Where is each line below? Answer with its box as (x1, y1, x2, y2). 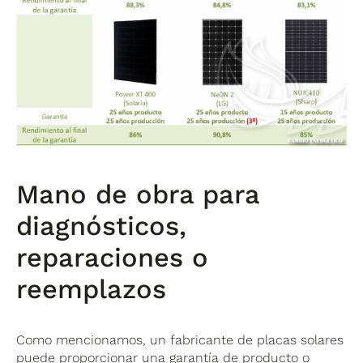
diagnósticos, (16, 210, 187, 241)
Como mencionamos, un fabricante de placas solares (16, 331, 344, 348)
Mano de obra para (16, 178, 260, 210)
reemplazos (16, 273, 167, 305)
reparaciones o (16, 241, 209, 273)
